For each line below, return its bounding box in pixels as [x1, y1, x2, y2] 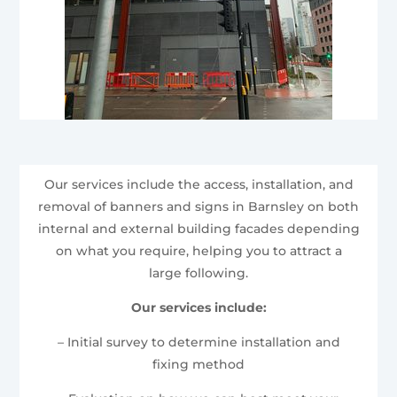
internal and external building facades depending [37, 220, 360, 237]
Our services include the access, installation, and [43, 175, 354, 192]
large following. [149, 264, 248, 281]
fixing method [152, 355, 245, 372]
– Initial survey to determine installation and [57, 333, 340, 350]
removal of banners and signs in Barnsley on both [38, 198, 359, 214]
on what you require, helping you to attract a [55, 242, 342, 259]
